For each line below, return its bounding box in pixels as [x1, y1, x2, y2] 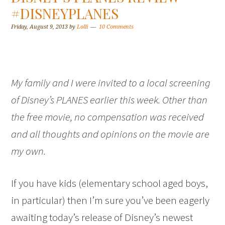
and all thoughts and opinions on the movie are [11, 127, 210, 141]
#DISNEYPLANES [11, 4, 119, 23]
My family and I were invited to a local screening [11, 76, 211, 89]
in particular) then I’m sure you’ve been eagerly [11, 193, 210, 207]
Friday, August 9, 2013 [11, 24, 68, 30]
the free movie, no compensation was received [11, 110, 204, 124]
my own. [11, 144, 46, 158]
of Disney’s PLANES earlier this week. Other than [11, 93, 208, 106]
